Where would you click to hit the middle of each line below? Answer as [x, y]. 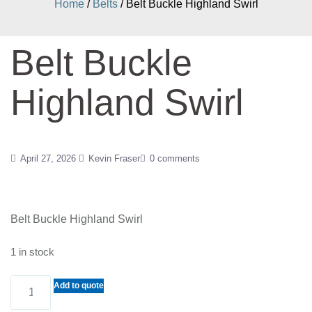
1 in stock [32, 252]
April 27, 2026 [48, 158]
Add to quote [79, 286]
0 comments [175, 158]
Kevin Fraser [114, 158]
